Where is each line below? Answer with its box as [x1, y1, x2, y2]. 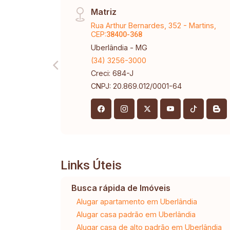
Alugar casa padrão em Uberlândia [76, 210, 196, 219]
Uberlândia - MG [91, 43, 148, 52]
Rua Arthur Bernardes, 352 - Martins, [91, 21, 217, 30]
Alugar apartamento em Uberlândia [76, 197, 197, 206]
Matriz [91, 7, 117, 17]
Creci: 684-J [91, 69, 134, 78]
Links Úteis [61, 158, 122, 172]
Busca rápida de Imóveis [71, 183, 170, 193]
